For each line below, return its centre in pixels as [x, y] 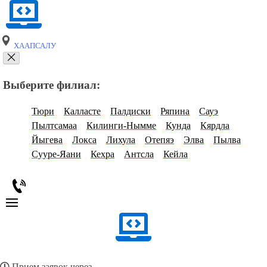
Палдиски [131, 111]
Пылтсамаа [54, 126]
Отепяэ [159, 140]
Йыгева [47, 140]
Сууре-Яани [56, 154]
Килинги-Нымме [121, 126]
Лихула [121, 140]
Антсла [139, 154]
